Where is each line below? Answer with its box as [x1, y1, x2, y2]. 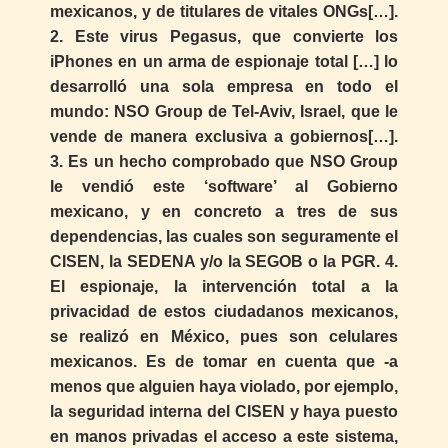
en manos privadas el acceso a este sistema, [50, 428, 398, 446]
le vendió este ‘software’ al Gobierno [50, 178, 398, 196]
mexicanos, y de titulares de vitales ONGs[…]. [50, 3, 398, 21]
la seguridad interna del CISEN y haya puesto [50, 403, 398, 421]
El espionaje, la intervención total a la [50, 278, 398, 296]
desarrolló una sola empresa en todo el [50, 78, 398, 96]
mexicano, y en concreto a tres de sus [50, 203, 398, 221]
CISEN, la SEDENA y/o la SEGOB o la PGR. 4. [50, 253, 398, 271]
